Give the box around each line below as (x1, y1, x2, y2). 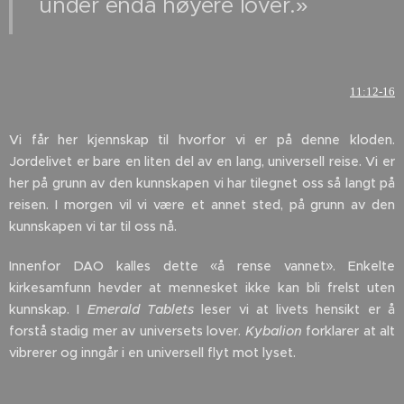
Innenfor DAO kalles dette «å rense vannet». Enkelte (9, 258, 395, 275)
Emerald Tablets (87, 301, 194, 318)
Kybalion (244, 323, 302, 340)
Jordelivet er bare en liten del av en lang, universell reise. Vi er (9, 153, 395, 170)
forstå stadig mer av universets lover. (9, 323, 245, 340)
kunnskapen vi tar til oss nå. (9, 218, 177, 235)
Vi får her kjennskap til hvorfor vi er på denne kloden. (9, 132, 395, 149)
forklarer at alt (301, 323, 396, 340)
